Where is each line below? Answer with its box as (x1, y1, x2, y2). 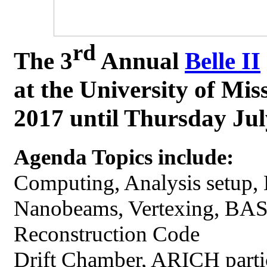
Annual (96, 46, 185, 74)
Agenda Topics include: (14, 144, 234, 169)
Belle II (185, 46, 260, 74)
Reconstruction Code (14, 221, 200, 246)
